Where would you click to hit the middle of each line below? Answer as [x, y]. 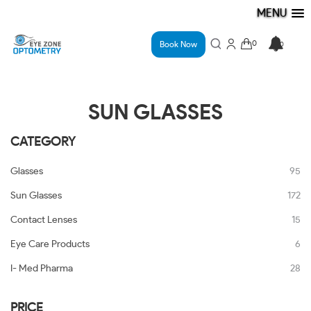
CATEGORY [43, 142]
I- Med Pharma [42, 269]
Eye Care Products [50, 244]
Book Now [223, 56]
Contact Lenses [44, 220]
